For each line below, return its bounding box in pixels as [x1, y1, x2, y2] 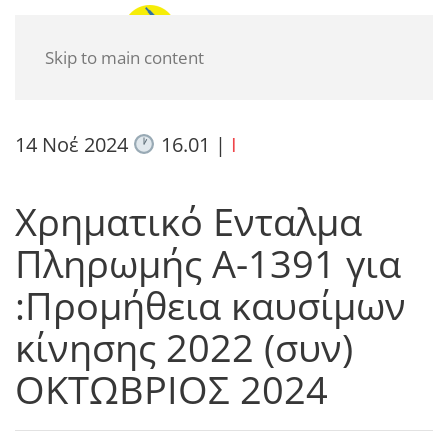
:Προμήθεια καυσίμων [15, 279, 406, 331]
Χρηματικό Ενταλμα [15, 195, 362, 247]
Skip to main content [45, 46, 204, 69]
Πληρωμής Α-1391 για [15, 237, 401, 289]
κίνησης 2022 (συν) [15, 321, 353, 373]
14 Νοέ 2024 [15, 131, 133, 158]
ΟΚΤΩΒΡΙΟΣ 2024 [15, 363, 328, 415]
